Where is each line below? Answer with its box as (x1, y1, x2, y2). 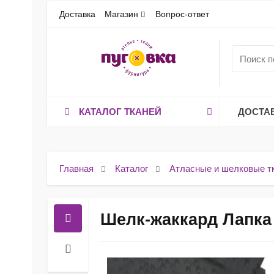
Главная (59, 163, 94, 174)
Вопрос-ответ (155, 9, 209, 19)
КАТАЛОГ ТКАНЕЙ (79, 106, 162, 117)
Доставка (59, 9, 95, 19)
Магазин (105, 9, 139, 19)
